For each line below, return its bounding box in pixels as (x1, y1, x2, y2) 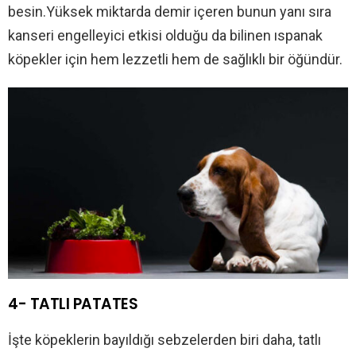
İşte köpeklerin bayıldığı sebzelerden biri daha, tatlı (8, 331, 321, 349)
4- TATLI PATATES (8, 293, 138, 315)
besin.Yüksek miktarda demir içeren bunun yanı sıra (8, 3, 331, 21)
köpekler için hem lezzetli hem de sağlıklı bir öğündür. (8, 51, 342, 68)
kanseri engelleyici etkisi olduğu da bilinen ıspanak (8, 27, 323, 44)
